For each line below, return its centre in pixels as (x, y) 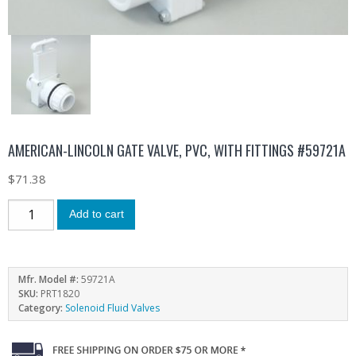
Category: (42, 308)
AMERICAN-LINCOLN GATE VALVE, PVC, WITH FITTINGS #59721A (177, 150)
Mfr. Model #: (50, 279)
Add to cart (96, 215)
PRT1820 (60, 293)
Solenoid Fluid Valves (112, 308)
